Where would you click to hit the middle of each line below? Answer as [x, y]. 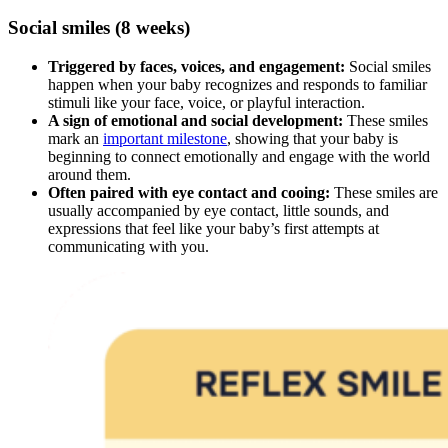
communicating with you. [128, 247]
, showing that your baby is [312, 139]
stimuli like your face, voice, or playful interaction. [206, 103]
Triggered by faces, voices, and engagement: [196, 67]
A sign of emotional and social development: [195, 121]
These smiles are [384, 193]
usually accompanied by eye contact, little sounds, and [218, 211]
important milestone [165, 139]
